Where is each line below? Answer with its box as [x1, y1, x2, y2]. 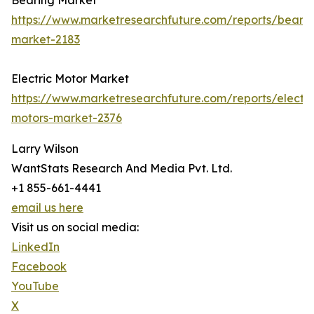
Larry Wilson [11, 142, 78, 156]
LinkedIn [11, 240, 60, 254]
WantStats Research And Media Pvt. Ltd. [11, 161, 232, 176]
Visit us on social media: [11, 220, 139, 235]
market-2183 [11, 32, 80, 47]
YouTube [11, 279, 59, 294]
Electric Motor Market [11, 71, 129, 86]
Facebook [11, 259, 67, 274]
